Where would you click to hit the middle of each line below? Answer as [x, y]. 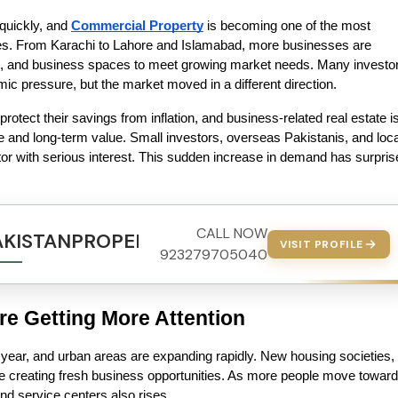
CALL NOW [232, 233]
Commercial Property [137, 26]
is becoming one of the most [287, 26]
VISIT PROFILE [322, 244]
